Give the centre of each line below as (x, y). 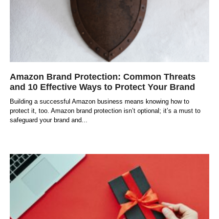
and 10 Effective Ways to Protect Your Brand (102, 87)
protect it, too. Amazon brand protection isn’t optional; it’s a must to (105, 110)
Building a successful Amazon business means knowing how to (99, 101)
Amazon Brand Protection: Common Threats (103, 77)
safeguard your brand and (46, 120)
